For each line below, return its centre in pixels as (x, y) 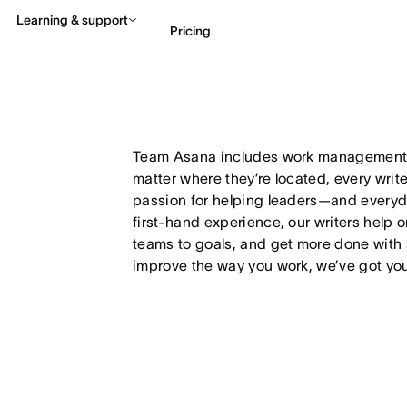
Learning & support (72, 20)
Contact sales (321, 106)
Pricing (190, 30)
